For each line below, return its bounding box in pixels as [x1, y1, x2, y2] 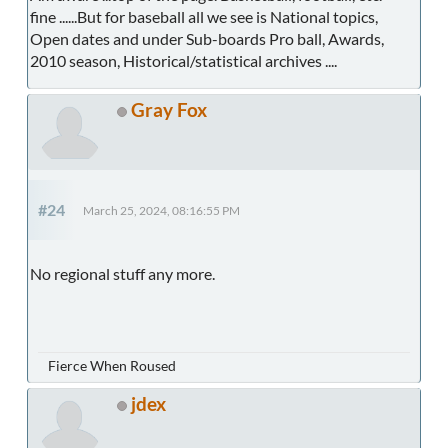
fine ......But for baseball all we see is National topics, [30, 7, 378, 27]
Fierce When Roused [48, 357, 176, 375]
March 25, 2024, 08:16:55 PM [83, 204, 240, 218]
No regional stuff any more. [30, 264, 215, 284]
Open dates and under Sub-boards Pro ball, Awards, [30, 29, 384, 49]
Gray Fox [131, 98, 207, 122]
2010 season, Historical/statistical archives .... [30, 51, 337, 71]
